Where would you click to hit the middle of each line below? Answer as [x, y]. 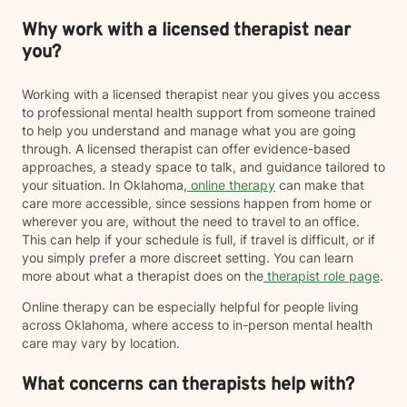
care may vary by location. [101, 343]
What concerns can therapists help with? [188, 385]
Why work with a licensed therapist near [186, 31]
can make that [320, 185]
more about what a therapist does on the [143, 276]
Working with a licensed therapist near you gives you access [201, 94]
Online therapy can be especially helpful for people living [190, 307]
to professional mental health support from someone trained [199, 112]
